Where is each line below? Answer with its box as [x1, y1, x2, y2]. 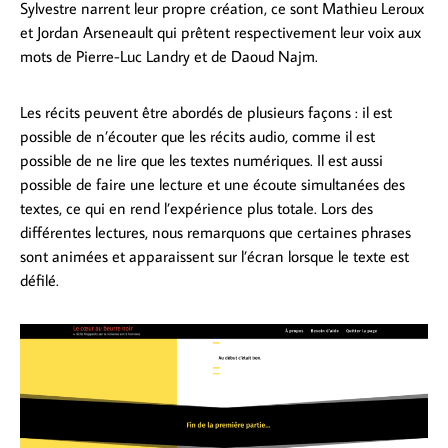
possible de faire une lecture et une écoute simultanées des [20, 173, 405, 194]
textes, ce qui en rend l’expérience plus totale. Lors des [20, 197, 373, 218]
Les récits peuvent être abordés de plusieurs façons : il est [20, 101, 392, 122]
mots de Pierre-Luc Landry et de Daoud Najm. [20, 45, 318, 66]
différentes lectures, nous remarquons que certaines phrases [20, 221, 411, 242]
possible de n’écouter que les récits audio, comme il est [20, 125, 375, 146]
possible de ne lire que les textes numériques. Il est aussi [20, 149, 383, 170]
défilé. [20, 269, 59, 290]
